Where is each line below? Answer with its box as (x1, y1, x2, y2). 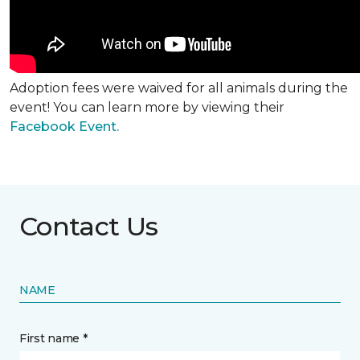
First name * (19, 331, 88, 346)
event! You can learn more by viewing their (10, 100, 284, 115)
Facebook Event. (10, 119, 119, 134)
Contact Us (19, 211, 158, 242)
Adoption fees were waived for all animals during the (10, 80, 348, 96)
